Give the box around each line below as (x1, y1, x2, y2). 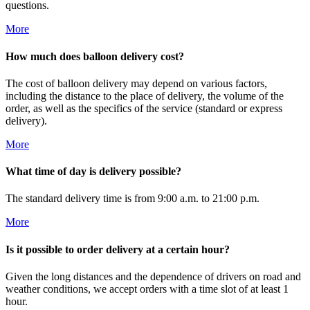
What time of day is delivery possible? (6, 165, 181, 178)
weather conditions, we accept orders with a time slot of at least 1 (6, 282, 289, 295)
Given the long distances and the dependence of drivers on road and (6, 270, 301, 282)
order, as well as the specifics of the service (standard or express (6, 102, 282, 114)
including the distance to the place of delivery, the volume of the (6, 89, 284, 102)
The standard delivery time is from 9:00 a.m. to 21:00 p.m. (6, 192, 259, 205)
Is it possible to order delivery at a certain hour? (6, 243, 230, 255)
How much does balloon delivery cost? (6, 50, 184, 62)
